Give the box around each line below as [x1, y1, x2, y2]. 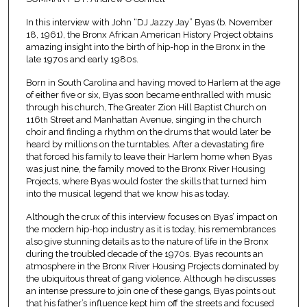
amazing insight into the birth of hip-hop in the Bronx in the [25, 42, 265, 53]
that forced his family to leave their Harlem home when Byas [25, 151, 272, 162]
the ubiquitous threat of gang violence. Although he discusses [25, 273, 275, 284]
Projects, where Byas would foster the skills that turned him [25, 176, 267, 187]
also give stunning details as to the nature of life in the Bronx [25, 236, 269, 247]
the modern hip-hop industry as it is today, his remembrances [25, 224, 275, 235]
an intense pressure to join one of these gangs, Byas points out [25, 286, 275, 297]
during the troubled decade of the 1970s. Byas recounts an [25, 249, 263, 260]
